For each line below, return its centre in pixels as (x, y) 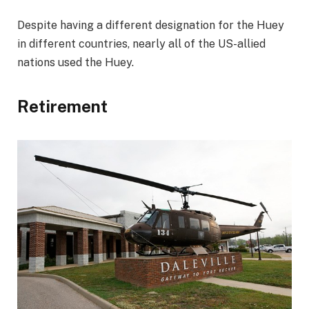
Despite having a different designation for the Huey (151, 25)
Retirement (62, 107)
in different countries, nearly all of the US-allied (141, 43)
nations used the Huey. (76, 62)
